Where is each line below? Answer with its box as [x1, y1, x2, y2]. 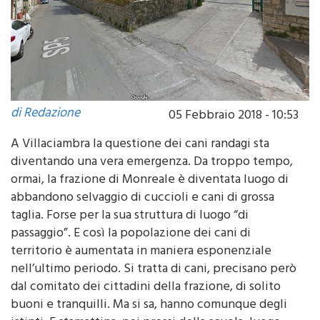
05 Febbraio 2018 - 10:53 [169, 123, 299, 148]
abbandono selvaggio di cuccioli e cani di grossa [11, 205, 274, 230]
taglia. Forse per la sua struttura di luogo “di [11, 223, 249, 248]
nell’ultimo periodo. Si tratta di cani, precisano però [11, 276, 296, 301]
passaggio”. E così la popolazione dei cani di [11, 241, 251, 266]
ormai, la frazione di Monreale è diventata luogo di [11, 187, 289, 212]
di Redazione [11, 121, 80, 146]
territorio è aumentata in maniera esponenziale [11, 259, 271, 284]
